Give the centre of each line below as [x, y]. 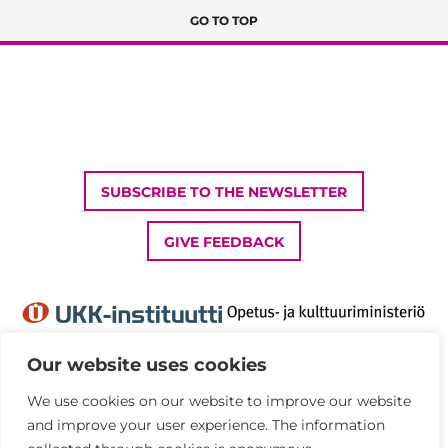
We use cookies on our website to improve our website [219, 401]
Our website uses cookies [147, 365]
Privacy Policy [64, 415]
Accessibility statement [97, 436]
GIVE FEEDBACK [224, 242]
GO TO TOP [224, 21]
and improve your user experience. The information [206, 425]
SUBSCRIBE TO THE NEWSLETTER [224, 192]
